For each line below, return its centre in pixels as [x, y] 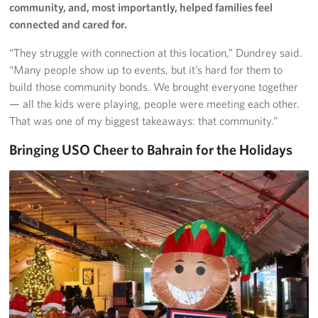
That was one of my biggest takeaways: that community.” [144, 121]
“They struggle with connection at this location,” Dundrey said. [156, 53]
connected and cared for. [68, 24]
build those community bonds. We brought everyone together [154, 87]
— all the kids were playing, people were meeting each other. [155, 104]
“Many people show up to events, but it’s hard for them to [146, 70]
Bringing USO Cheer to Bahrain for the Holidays [151, 150]
